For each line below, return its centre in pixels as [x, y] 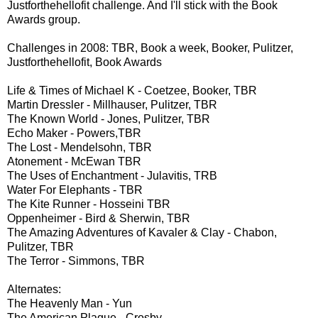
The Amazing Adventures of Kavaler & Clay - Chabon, [142, 232]
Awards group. [44, 19]
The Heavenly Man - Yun [70, 303]
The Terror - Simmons [61, 261]
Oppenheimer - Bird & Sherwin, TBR [99, 218]
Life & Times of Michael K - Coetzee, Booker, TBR [132, 90]
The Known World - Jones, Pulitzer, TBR [109, 119]
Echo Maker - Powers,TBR [74, 133]
